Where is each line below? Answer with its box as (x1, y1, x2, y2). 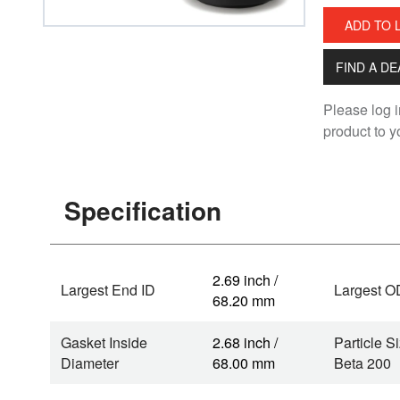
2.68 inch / (212, 332, 278, 353)
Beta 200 (334, 353, 391, 373)
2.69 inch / (212, 270, 278, 290)
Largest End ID (61, 279, 155, 300)
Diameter (61, 353, 119, 373)
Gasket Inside (61, 332, 147, 353)
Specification (64, 192, 221, 229)
